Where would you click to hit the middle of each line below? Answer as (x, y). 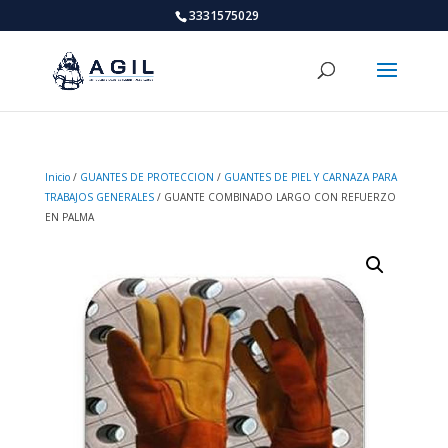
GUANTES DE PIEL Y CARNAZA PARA (310, 177)
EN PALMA (69, 217)
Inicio (57, 177)
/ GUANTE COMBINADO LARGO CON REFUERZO (274, 197)
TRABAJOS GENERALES (99, 197)
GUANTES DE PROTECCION (146, 177)
